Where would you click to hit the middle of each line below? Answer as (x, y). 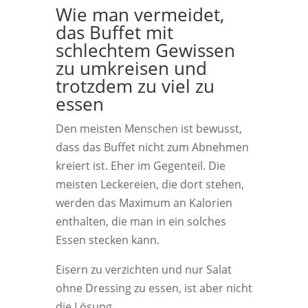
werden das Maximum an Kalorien (144, 203)
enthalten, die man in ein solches (141, 221)
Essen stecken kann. (107, 240)
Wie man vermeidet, (140, 14)
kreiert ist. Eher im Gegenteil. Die (140, 166)
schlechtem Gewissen (145, 50)
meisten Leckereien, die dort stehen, (150, 184)
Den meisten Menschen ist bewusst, (148, 129)
